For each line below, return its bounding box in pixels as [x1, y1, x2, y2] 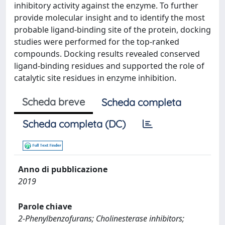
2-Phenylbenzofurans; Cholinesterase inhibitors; [18, 212, 184, 224]
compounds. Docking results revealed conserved [14, 48, 200, 59]
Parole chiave [18, 200, 72, 212]
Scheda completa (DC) [23, 117, 126, 130]
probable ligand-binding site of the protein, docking [14, 24, 211, 35]
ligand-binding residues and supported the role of [14, 60, 204, 71]
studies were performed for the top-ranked [14, 36, 179, 47]
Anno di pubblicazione [18, 163, 107, 175]
